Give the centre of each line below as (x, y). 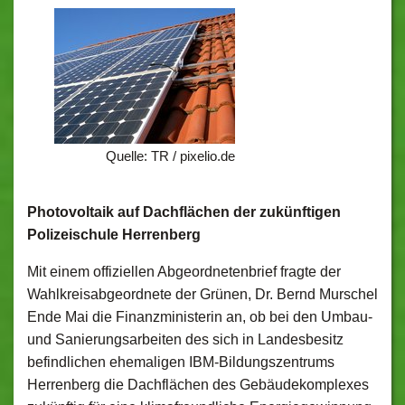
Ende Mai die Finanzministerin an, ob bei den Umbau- (200, 317)
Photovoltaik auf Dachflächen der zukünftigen (184, 212)
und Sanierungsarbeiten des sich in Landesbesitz (185, 339)
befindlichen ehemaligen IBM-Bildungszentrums (181, 362)
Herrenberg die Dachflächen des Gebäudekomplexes (198, 385)
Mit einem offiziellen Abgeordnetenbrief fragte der (184, 272)
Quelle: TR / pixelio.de (170, 156)
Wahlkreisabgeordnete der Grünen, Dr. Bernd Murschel (202, 294)
